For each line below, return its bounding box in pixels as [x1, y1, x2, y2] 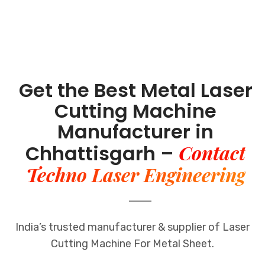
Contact [179, 139, 245, 165]
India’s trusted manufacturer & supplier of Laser [15, 220, 250, 234]
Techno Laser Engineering [25, 161, 245, 187]
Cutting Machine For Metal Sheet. [51, 237, 214, 250]
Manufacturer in [57, 118, 214, 145]
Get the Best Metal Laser [18, 76, 253, 104]
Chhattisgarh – [25, 140, 179, 167]
